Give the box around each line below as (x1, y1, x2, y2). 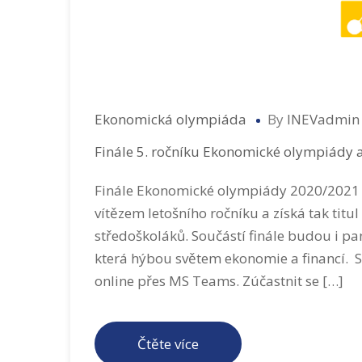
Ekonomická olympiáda (95, 110, 246, 128)
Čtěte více (137, 335, 199, 353)
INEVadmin (287, 110, 360, 128)
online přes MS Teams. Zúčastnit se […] (95, 271, 343, 290)
